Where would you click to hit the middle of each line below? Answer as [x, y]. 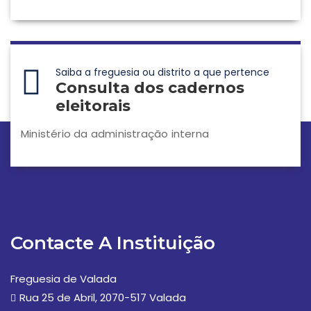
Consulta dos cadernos [150, 88]
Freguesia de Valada [64, 279]
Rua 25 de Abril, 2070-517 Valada [103, 297]
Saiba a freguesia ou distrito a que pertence [162, 72]
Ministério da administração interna [115, 134]
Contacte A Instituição [113, 243]
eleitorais [93, 106]
